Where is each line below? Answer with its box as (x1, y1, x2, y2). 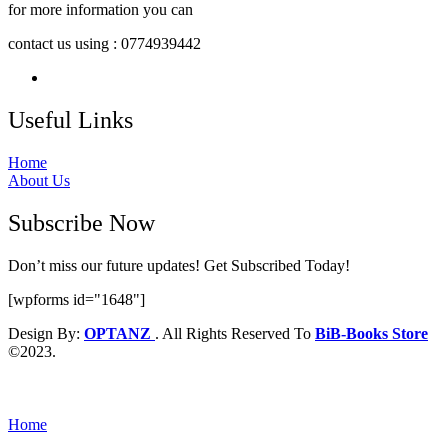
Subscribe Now (8, 209, 155, 236)
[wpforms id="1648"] (8, 290, 145, 308)
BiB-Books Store (315, 324, 428, 342)
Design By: (8, 324, 84, 342)
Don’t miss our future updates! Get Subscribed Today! (8, 256, 350, 274)
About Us (8, 172, 70, 190)
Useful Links (8, 107, 133, 134)
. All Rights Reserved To (155, 324, 315, 342)
